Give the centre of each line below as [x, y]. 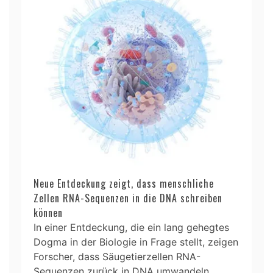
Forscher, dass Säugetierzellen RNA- [117, 256]
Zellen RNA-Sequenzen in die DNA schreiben [128, 198]
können [48, 212]
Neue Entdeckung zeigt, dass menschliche [124, 183]
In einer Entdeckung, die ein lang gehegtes [131, 227]
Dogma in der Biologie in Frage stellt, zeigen [136, 242]
